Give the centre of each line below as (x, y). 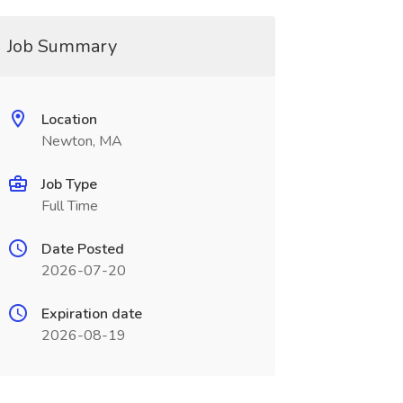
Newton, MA (81, 141)
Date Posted (82, 249)
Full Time (69, 206)
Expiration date (91, 314)
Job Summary (62, 46)
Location (69, 120)
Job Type (69, 184)
